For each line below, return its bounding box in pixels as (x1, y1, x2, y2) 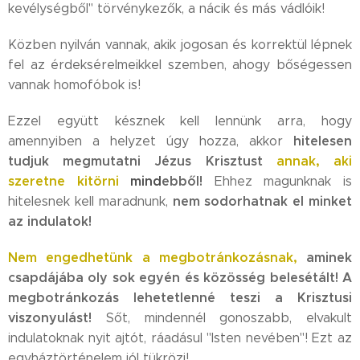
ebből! (162, 172, 215, 190)
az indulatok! (8, 212, 92, 230)
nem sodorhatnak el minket (167, 192, 353, 210)
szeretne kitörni (8, 172, 131, 190)
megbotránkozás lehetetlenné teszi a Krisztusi (8, 288, 352, 306)
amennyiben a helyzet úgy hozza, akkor (8, 133, 293, 149)
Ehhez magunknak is (214, 173, 353, 189)
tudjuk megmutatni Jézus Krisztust (8, 152, 276, 170)
